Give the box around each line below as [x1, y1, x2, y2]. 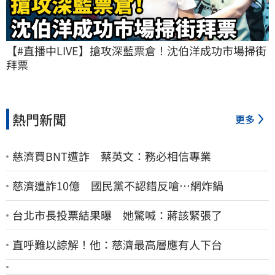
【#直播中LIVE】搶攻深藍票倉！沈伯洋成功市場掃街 [6, 42, 266, 59]
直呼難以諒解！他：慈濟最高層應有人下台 [12, 236, 222, 253]
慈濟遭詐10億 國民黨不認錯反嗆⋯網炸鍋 [12, 177, 223, 194]
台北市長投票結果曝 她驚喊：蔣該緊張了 [12, 207, 222, 223]
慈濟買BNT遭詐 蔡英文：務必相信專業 [12, 148, 211, 165]
